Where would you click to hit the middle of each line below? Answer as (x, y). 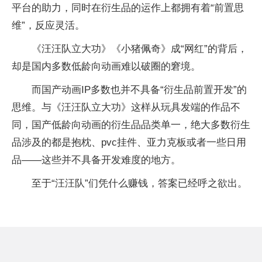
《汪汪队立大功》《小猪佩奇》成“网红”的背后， (139, 49)
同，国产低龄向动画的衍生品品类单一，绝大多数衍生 (131, 125)
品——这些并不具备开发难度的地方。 (96, 160)
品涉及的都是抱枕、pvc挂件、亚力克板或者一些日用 (129, 142)
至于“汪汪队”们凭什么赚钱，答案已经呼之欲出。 (139, 183)
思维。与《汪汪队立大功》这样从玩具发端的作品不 (126, 107)
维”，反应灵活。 (48, 25)
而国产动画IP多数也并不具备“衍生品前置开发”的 (139, 90)
